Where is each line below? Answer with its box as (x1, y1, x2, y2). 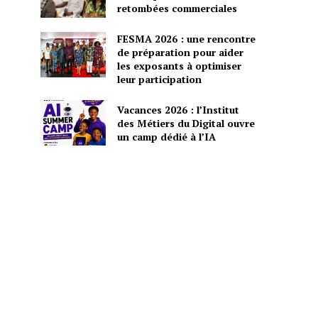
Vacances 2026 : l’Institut (116, 102, 239, 116)
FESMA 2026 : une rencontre (116, 31, 256, 45)
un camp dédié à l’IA (116, 129, 216, 143)
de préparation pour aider (116, 45, 243, 59)
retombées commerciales (116, 1, 237, 16)
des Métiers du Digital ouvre (116, 116, 255, 130)
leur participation (116, 72, 202, 86)
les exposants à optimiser (116, 58, 241, 72)
